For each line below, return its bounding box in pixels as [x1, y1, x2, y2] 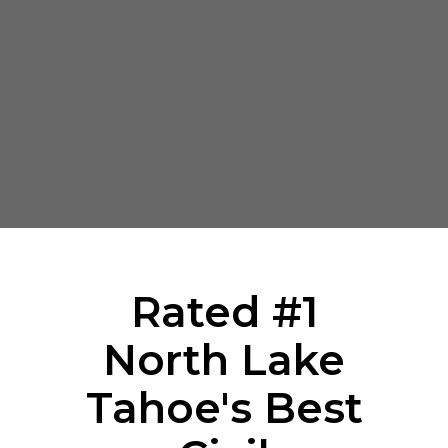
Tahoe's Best [85, 382, 363, 434]
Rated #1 [130, 286, 318, 338]
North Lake [103, 334, 345, 386]
